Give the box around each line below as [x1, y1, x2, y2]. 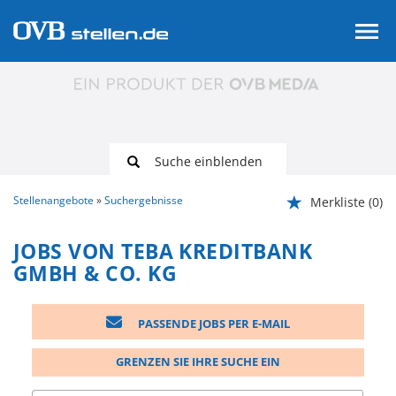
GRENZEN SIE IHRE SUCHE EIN [115, 354, 280, 370]
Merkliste [310, 193, 365, 210]
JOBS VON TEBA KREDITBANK [13, 236, 313, 265]
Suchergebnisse [104, 192, 183, 208]
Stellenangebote [13, 192, 94, 208]
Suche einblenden [154, 152, 263, 170]
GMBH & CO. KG [13, 258, 177, 287]
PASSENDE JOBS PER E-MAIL [134, 315, 290, 331]
